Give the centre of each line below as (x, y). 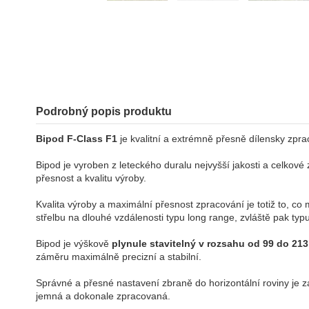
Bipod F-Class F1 (77, 139)
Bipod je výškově (72, 244)
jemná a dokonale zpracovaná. (103, 296)
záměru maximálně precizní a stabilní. (119, 257)
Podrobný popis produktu (104, 111)
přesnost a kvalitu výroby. (91, 178)
